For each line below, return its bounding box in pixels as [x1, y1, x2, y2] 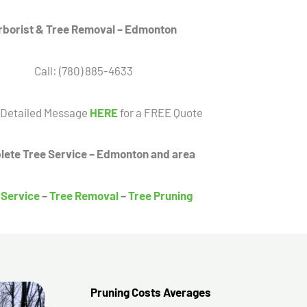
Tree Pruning [127, 188, 193, 203]
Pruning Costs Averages [90, 284, 211, 299]
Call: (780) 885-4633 [34, 63, 133, 77]
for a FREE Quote [118, 105, 203, 119]
